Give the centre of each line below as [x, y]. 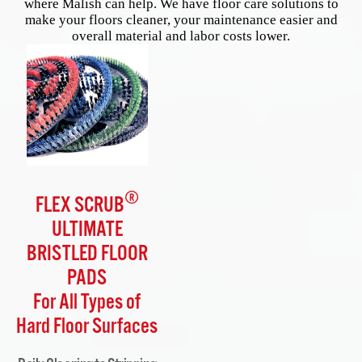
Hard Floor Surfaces [87, 327]
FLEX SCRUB [80, 206]
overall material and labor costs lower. [181, 36]
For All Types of [87, 303]
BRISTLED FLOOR [87, 255]
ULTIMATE [87, 230]
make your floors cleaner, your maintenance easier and [181, 20]
